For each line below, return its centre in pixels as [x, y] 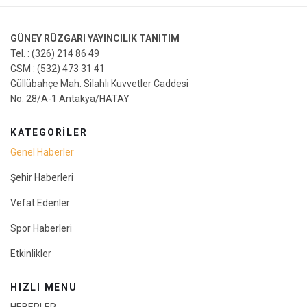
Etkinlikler [31, 253]
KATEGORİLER [49, 132]
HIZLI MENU [44, 287]
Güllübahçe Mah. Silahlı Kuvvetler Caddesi [99, 83]
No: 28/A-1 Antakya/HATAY [70, 98]
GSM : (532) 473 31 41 [58, 68]
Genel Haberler [42, 152]
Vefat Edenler [40, 202]
